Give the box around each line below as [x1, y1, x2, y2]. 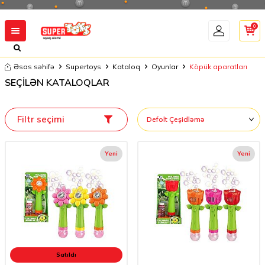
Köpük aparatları [189, 62, 247, 71]
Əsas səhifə [14, 62, 54, 71]
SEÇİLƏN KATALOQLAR [5, 76, 109, 88]
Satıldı [56, 251, 76, 258]
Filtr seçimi [17, 114, 64, 125]
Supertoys [66, 62, 101, 71]
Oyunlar [151, 62, 178, 71]
